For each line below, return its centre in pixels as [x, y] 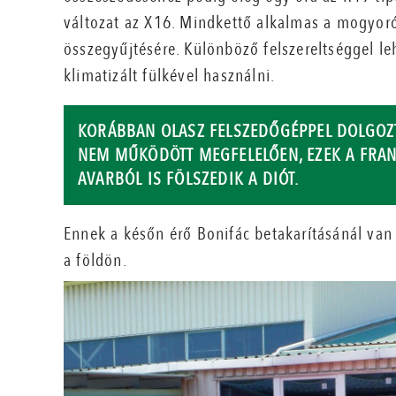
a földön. [95, 260]
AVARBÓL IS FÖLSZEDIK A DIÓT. [189, 179]
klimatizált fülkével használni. [170, 75]
